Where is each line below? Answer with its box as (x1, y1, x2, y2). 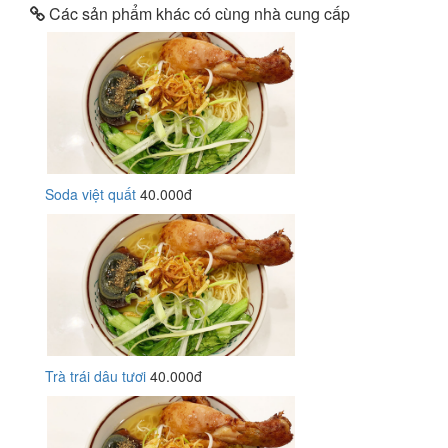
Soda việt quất (45, 184, 136, 204)
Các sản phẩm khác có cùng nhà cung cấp (45, 2, 350, 25)
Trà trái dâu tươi (45, 366, 146, 386)
